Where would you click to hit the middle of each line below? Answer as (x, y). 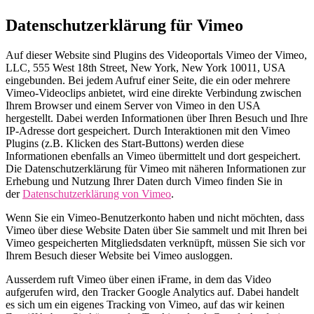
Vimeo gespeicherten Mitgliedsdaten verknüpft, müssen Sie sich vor (155, 243)
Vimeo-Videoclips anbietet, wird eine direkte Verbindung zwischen (153, 93)
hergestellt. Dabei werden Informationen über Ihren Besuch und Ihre (157, 118)
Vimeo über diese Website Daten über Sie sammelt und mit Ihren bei (156, 231)
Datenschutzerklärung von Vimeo (97, 194)
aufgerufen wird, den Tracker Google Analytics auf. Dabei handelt (152, 292)
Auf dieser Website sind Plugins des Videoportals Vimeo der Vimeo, (156, 55)
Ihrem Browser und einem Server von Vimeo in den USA (133, 106)
